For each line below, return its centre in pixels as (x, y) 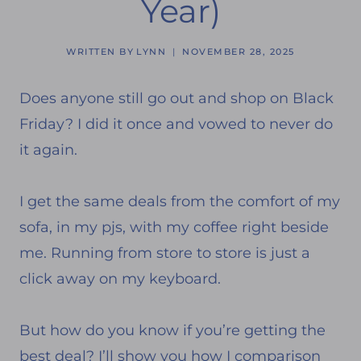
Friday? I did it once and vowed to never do (176, 124)
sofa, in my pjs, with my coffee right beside (174, 227)
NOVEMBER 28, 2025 (239, 51)
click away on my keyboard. (120, 278)
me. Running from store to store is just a (165, 253)
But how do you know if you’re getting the (172, 330)
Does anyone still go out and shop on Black (176, 98)
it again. (48, 149)
